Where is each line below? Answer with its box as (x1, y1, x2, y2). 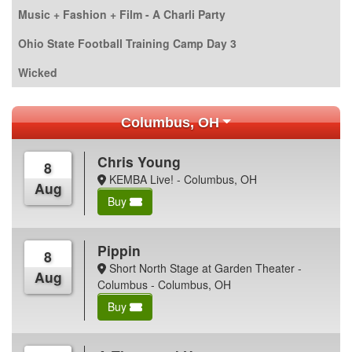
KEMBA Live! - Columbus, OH (105, 170, 257, 187)
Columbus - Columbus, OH (97, 276, 232, 292)
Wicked (18, 64, 57, 80)
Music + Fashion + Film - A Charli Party (18, 5, 225, 22)
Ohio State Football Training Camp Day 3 (18, 35, 236, 51)
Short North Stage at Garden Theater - (105, 259, 302, 276)
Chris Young (97, 151, 181, 171)
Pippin (97, 240, 141, 260)
